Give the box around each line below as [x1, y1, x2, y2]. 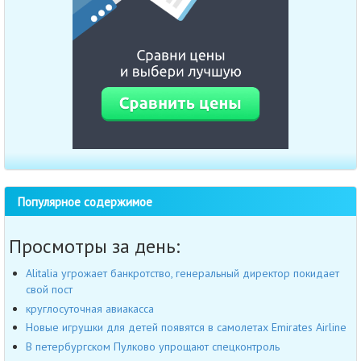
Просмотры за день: [9, 234, 180, 259]
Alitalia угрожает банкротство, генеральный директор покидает [26, 266, 339, 281]
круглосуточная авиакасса [26, 301, 154, 316]
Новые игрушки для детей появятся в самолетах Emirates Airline [26, 320, 346, 335]
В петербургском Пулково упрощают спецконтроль [26, 338, 280, 354]
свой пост [26, 282, 73, 297]
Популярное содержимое [17, 193, 152, 210]
